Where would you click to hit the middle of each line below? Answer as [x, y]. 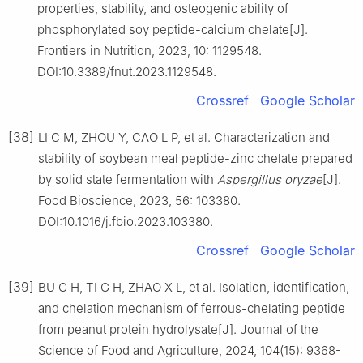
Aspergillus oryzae [270, 179]
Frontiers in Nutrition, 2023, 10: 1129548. [149, 50]
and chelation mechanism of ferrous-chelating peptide [192, 308]
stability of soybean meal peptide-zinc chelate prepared [195, 158]
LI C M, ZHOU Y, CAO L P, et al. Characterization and [184, 137]
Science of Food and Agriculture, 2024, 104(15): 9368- [190, 350]
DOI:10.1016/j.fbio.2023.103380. [126, 221]
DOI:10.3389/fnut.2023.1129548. [127, 71]
